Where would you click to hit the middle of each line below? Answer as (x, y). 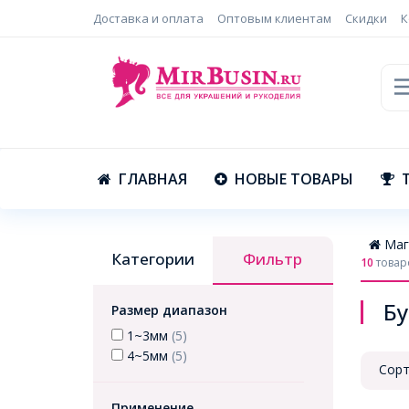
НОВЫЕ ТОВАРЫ (294, 178)
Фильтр (273, 259)
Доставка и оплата (148, 18)
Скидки (366, 18)
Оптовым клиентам (274, 18)
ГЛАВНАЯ (153, 178)
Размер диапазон (169, 310)
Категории (153, 259)
